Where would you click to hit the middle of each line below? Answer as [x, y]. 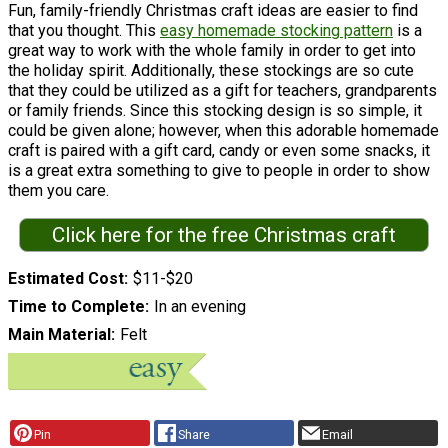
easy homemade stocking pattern [276, 31]
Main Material [59, 334]
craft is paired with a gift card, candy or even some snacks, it [219, 151]
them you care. [62, 191]
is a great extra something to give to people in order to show [219, 171]
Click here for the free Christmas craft [223, 235]
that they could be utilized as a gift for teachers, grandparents [222, 91]
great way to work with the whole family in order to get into [212, 51]
